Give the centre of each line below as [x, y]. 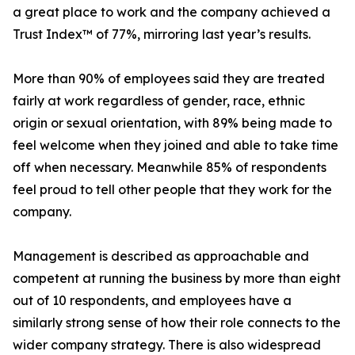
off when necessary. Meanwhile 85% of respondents [170, 168]
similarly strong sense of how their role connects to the [177, 323]
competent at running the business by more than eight [177, 279]
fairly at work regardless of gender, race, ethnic [159, 101]
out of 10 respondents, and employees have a [152, 301]
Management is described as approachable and [161, 256]
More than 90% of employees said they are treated [169, 79]
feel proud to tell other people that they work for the [172, 190]
